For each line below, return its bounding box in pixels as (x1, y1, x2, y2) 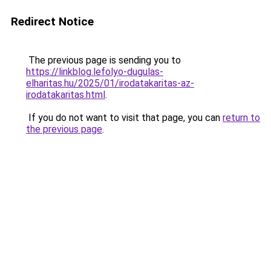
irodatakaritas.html (26, 89, 105, 100)
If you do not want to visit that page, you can (26, 112, 223, 123)
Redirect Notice (11, 15, 94, 28)
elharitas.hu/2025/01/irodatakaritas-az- (26, 77, 194, 89)
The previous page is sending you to (26, 54, 181, 66)
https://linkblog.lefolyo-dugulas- (26, 66, 163, 77)
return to (223, 112, 260, 123)
